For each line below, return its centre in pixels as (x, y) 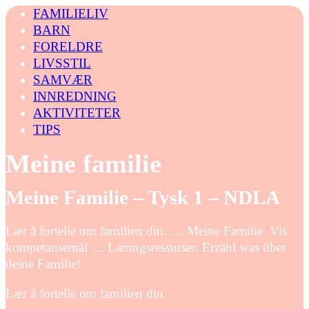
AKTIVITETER (77, 113)
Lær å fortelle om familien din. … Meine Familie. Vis (146, 230)
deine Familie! (43, 263)
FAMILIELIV (71, 13)
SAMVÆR (63, 80)
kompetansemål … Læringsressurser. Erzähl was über (146, 247)
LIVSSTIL (62, 63)
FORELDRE (68, 47)
